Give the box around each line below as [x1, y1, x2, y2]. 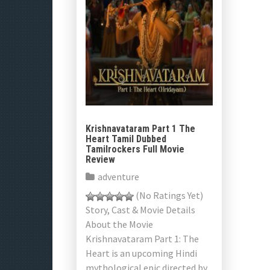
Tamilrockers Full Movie [86, 143, 184, 155]
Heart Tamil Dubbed [86, 133, 166, 145]
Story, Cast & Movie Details [86, 204, 195, 216]
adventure [98, 171, 139, 183]
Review [86, 154, 115, 165]
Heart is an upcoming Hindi [86, 247, 197, 259]
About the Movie [86, 218, 153, 230]
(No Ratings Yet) [134, 189, 203, 201]
